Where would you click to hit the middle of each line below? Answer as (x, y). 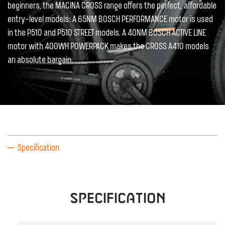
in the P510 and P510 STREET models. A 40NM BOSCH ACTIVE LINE (107, 33)
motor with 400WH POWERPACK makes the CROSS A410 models (108, 47)
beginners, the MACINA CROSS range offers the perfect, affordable (112, 6)
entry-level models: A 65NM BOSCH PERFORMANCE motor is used (110, 20)
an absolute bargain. (40, 60)
